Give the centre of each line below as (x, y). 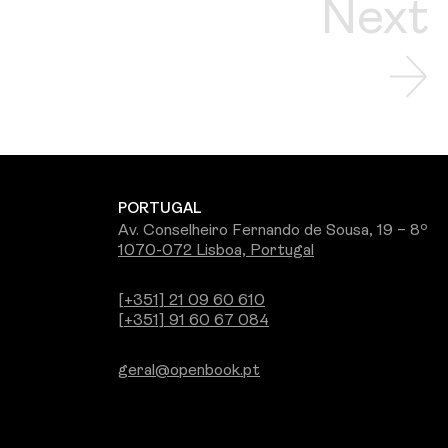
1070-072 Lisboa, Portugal (216, 250)
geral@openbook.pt (189, 370)
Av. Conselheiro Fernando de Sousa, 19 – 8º (273, 230)
